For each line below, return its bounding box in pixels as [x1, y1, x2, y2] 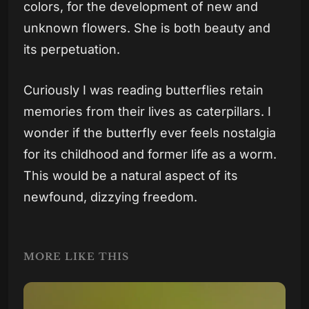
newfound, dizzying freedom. [23, 190, 198, 205]
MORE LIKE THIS [23, 250, 130, 263]
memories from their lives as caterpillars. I [23, 104, 272, 119]
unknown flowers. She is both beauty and [23, 21, 271, 36]
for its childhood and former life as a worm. [23, 147, 277, 162]
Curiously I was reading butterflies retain [23, 83, 264, 98]
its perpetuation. [23, 42, 121, 57]
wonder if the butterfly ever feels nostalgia [23, 126, 277, 141]
